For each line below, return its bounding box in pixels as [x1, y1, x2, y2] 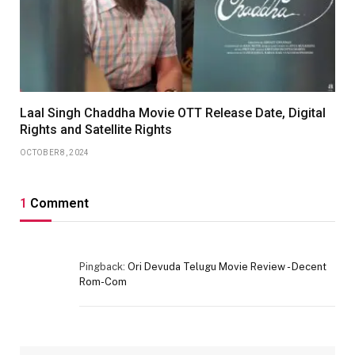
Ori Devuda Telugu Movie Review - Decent [128, 260, 326, 273]
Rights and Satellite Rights [20, 121, 172, 137]
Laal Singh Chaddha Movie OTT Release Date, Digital [20, 105, 326, 120]
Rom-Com [79, 275, 127, 288]
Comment [27, 195, 89, 211]
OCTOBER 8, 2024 [20, 147, 90, 157]
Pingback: [79, 260, 128, 273]
